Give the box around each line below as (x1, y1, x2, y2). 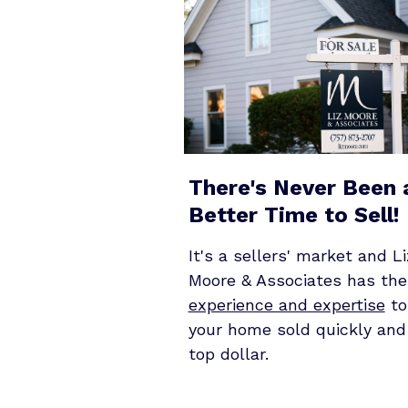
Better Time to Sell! (188, 201, 400, 228)
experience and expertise (188, 294, 385, 314)
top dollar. (188, 343, 269, 363)
